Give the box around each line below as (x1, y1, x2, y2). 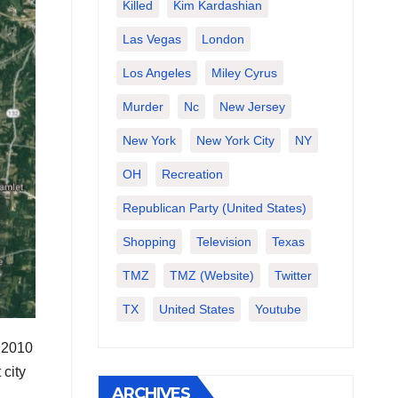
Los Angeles (122, 66, 191, 80)
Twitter (274, 268, 312, 283)
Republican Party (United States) (122, 201, 306, 215)
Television (195, 235, 251, 249)
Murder (122, 99, 163, 114)
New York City (195, 133, 275, 147)
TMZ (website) (169, 268, 254, 283)
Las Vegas (122, 32, 181, 46)
